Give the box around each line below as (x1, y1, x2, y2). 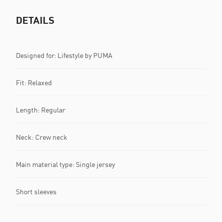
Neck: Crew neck (16, 132, 67, 141)
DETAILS (16, 14, 55, 26)
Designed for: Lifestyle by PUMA (16, 51, 112, 59)
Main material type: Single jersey (16, 160, 115, 168)
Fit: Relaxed (16, 78, 52, 87)
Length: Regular (16, 105, 65, 114)
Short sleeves (16, 187, 56, 196)
